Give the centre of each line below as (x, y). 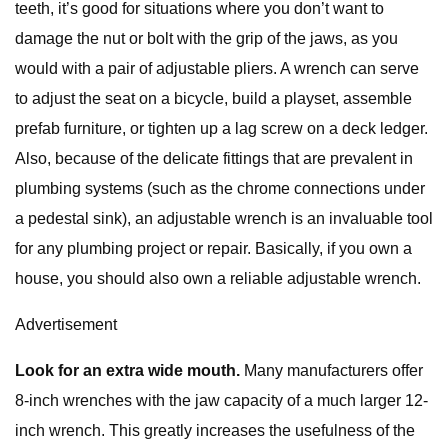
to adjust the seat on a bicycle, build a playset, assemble (213, 98)
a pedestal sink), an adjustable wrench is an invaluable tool (224, 218)
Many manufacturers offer (331, 370)
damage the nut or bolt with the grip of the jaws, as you (206, 38)
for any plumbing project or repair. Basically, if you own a (213, 248)
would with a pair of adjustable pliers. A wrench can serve (217, 68)
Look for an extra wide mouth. (127, 370)
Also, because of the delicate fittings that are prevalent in (214, 158)
